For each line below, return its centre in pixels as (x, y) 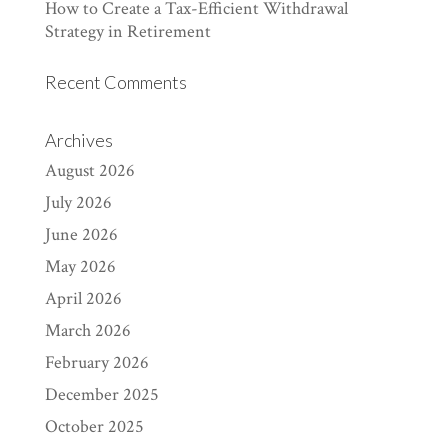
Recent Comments (115, 81)
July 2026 (78, 202)
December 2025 (101, 394)
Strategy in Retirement (127, 31)
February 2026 (96, 362)
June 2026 (81, 234)
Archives (78, 139)
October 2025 (94, 426)
